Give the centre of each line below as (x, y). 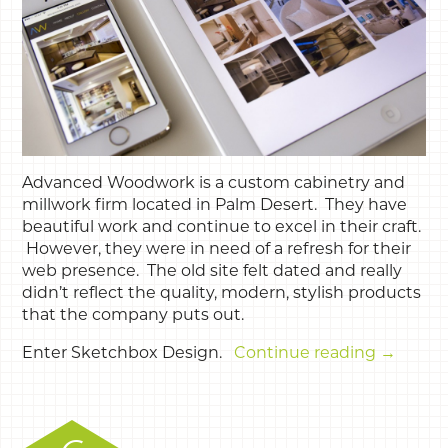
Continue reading (307, 353)
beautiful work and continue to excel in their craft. (222, 227)
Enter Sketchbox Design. (128, 353)
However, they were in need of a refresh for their (217, 249)
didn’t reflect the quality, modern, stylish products (222, 293)
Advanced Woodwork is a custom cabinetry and (214, 183)
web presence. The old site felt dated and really (212, 271)
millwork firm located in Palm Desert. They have (215, 205)
